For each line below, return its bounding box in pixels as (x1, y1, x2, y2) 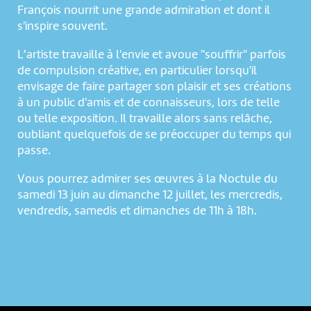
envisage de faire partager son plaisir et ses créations (17, 80, 292, 93)
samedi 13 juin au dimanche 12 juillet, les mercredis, (17, 188, 283, 201)
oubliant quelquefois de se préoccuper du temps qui (17, 128, 291, 141)
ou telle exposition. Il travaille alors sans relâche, (17, 112, 272, 125)
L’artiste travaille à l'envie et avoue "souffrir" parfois (17, 48, 286, 61)
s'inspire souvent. (17, 19, 108, 33)
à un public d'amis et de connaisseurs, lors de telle (17, 96, 280, 109)
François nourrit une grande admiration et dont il (17, 3, 270, 17)
